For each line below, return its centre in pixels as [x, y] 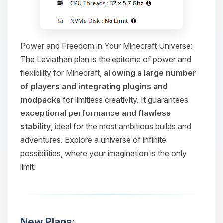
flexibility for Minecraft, [62, 73]
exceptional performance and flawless [96, 113]
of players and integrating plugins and [94, 86]
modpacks [41, 100]
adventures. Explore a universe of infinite [93, 140]
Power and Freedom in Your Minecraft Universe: [107, 46]
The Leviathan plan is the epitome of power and [106, 59]
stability [36, 126]
